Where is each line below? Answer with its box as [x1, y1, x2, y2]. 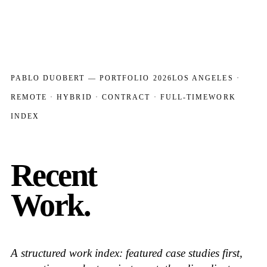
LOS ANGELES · [172, 74, 240, 82]
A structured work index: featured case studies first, [10, 246, 243, 259]
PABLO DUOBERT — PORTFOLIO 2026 [10, 74, 172, 82]
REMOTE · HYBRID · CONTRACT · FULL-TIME [10, 93, 209, 101]
